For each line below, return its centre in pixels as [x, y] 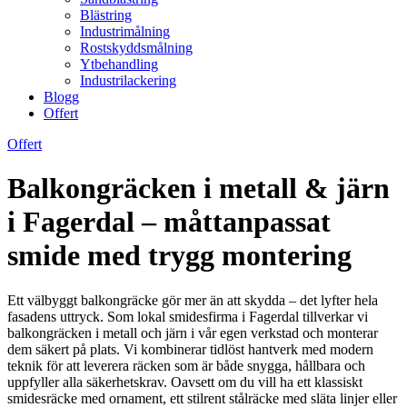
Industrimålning [125, 31]
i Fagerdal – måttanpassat [169, 222]
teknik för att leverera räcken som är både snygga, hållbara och [186, 365]
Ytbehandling [119, 64]
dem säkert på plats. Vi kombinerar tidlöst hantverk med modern [190, 349]
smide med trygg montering [179, 256]
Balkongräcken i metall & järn [199, 189]
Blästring [106, 15]
